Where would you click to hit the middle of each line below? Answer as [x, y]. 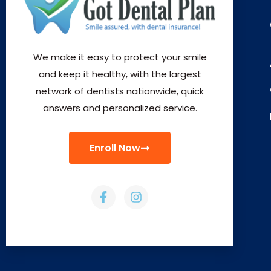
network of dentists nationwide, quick [120, 91]
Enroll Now [115, 148]
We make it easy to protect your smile [120, 57]
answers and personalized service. [120, 108]
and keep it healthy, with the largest [120, 74]
